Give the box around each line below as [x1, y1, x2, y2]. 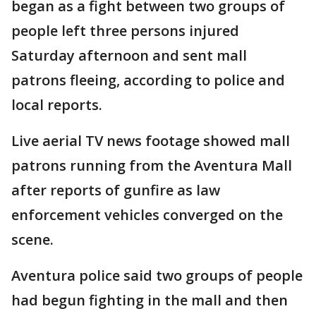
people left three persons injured [11, 21, 239, 40]
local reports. [11, 95, 102, 114]
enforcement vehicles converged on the [11, 205, 283, 224]
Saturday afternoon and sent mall [11, 46, 247, 65]
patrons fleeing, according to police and [11, 71, 285, 90]
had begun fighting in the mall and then [11, 291, 288, 310]
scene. [11, 230, 54, 249]
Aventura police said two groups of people [11, 266, 303, 285]
